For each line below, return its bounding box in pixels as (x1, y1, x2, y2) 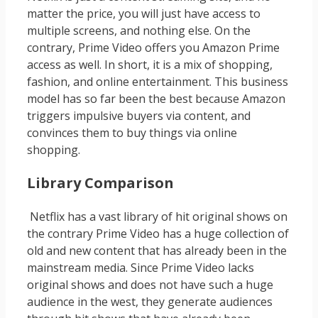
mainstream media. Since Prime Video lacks (27, 260, 254, 276)
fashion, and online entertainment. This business (27, 74, 288, 90)
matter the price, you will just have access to (27, 6, 261, 22)
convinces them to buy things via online (27, 125, 237, 141)
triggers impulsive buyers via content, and (27, 108, 251, 124)
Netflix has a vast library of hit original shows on (27, 209, 287, 225)
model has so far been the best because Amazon (27, 91, 285, 107)
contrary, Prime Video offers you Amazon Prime (27, 40, 280, 56)
